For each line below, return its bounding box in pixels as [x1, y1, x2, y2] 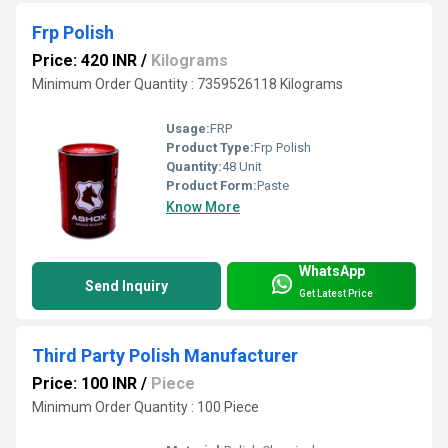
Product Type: [166, 139, 254, 155]
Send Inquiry [85, 277, 168, 294]
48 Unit [222, 158, 262, 174]
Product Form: [166, 177, 257, 193]
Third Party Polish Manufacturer [32, 344, 298, 366]
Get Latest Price [299, 288, 373, 299]
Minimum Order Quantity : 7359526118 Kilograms [32, 76, 343, 93]
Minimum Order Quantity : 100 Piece [32, 398, 259, 415]
